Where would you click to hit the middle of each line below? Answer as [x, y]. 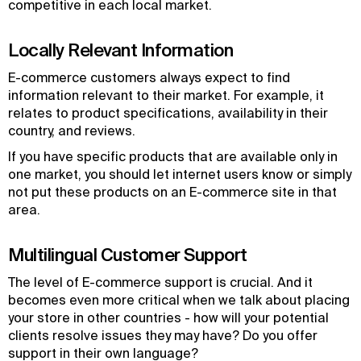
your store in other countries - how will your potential [168, 317]
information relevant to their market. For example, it [166, 95]
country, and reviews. [72, 131]
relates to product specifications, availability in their [168, 113]
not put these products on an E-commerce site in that [172, 192]
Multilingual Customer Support [128, 254]
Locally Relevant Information [120, 50]
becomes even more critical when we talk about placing [179, 300]
